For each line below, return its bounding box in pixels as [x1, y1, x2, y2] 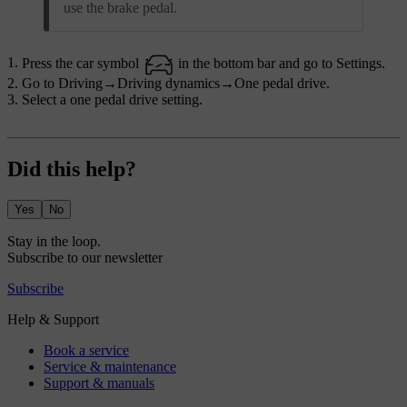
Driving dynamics [117, 74, 220, 91]
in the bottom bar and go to [174, 55, 336, 71]
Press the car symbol [22, 55, 143, 71]
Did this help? [7, 156, 136, 181]
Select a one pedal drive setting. [22, 91, 203, 107]
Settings [335, 55, 382, 71]
